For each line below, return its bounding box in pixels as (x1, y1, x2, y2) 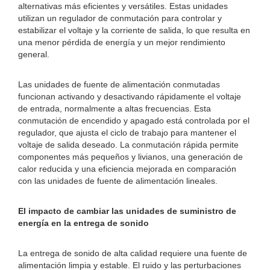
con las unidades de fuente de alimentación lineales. (18, 176, 218, 186)
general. (18, 49, 49, 59)
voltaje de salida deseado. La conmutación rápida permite (18, 140, 239, 149)
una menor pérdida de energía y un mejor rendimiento (18, 37, 225, 47)
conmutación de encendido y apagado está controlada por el (18, 116, 250, 125)
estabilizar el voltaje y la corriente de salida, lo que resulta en (18, 25, 250, 35)
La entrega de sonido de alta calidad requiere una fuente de (18, 248, 247, 258)
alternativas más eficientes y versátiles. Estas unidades (18, 1, 228, 11)
